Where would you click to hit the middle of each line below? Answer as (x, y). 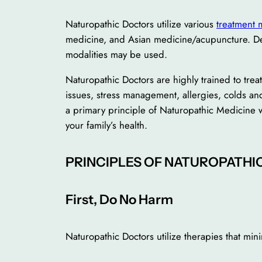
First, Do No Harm (119, 199)
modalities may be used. (116, 55)
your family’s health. (106, 125)
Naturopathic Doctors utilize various (141, 24)
